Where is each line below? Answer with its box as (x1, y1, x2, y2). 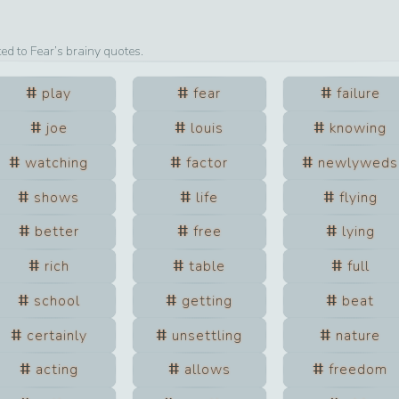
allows (183, 360, 231, 380)
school (33, 290, 80, 311)
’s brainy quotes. (54, 42, 143, 60)
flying (338, 187, 378, 208)
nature (336, 325, 381, 346)
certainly (26, 325, 87, 346)
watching (25, 152, 89, 173)
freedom (329, 360, 388, 380)
